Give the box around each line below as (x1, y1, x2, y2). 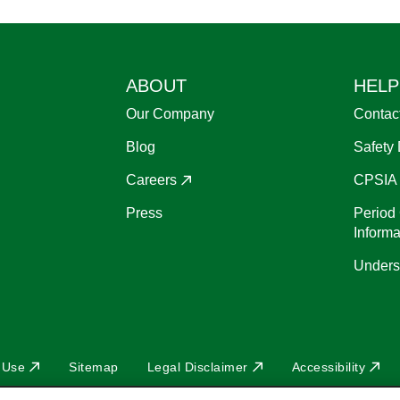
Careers (126, 171, 177, 187)
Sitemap (69, 359, 119, 374)
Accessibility (291, 359, 365, 374)
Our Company (126, 105, 214, 121)
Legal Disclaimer (146, 359, 248, 374)
